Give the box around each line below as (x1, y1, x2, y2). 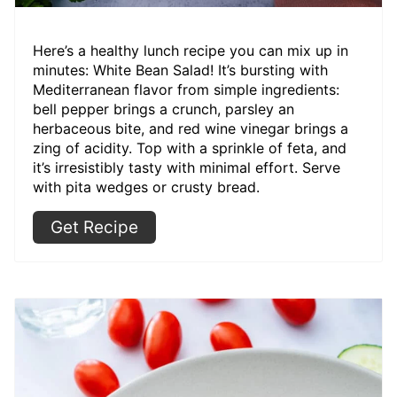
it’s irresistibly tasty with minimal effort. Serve (33, 158, 340, 176)
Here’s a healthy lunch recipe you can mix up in (33, 41, 348, 59)
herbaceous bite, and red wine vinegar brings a (33, 119, 348, 137)
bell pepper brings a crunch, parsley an (33, 99, 294, 118)
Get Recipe (51, 216, 138, 237)
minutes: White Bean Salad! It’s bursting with (33, 60, 328, 79)
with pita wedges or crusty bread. (33, 177, 260, 196)
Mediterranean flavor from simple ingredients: (33, 80, 339, 98)
